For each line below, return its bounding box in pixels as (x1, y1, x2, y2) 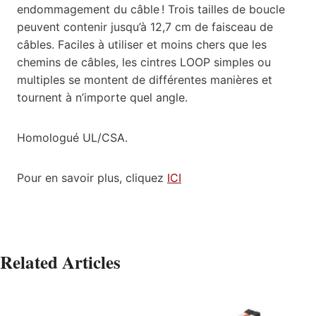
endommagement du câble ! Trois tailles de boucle (17, 1, 285, 16)
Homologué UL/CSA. (17, 130, 128, 145)
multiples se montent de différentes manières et (17, 72, 272, 87)
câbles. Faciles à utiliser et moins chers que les (17, 37, 267, 51)
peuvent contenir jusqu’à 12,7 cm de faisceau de (17, 19, 273, 34)
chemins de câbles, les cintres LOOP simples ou (17, 54, 271, 69)
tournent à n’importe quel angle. (17, 90, 188, 104)
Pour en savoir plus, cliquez (17, 170, 167, 185)
